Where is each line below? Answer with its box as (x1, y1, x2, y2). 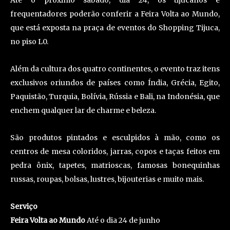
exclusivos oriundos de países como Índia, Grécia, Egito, (10, 78, 220, 88)
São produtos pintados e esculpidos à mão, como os (10, 133, 220, 143)
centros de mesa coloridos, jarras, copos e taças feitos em (10, 147, 220, 157)
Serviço (10, 202, 37, 212)
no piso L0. (10, 37, 48, 47)
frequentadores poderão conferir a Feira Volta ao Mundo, (10, 9, 220, 19)
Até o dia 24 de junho (85, 216, 160, 225)
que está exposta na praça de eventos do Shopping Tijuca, (10, 23, 220, 33)
